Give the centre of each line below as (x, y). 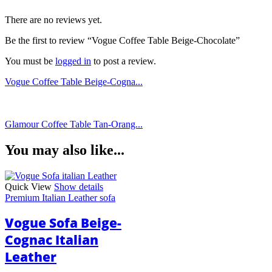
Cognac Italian (52, 240)
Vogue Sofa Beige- (63, 223)
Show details (79, 187)
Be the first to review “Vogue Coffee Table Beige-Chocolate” (122, 41)
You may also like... (65, 150)
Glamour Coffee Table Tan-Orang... (74, 124)
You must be (30, 61)
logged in (73, 61)
